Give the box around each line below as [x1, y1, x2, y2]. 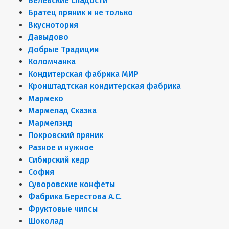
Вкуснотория [28, 19, 78, 30]
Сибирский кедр [28, 154, 89, 165]
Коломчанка [28, 56, 76, 66]
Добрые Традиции [28, 44, 99, 54]
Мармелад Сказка [28, 105, 97, 116]
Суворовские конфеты [28, 179, 115, 189]
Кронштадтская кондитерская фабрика [28, 81, 181, 91]
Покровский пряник [28, 130, 103, 140]
